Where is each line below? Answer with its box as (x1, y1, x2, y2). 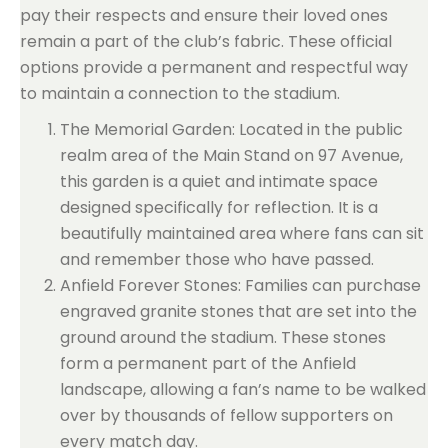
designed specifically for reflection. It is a (60, 196, 378, 219)
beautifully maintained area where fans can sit (60, 222, 424, 245)
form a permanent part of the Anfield (60, 352, 356, 375)
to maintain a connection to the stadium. (20, 82, 340, 105)
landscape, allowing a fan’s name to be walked (60, 378, 426, 401)
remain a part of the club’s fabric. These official (20, 30, 392, 53)
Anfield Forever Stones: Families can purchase (60, 274, 421, 297)
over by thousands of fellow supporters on (60, 404, 393, 427)
